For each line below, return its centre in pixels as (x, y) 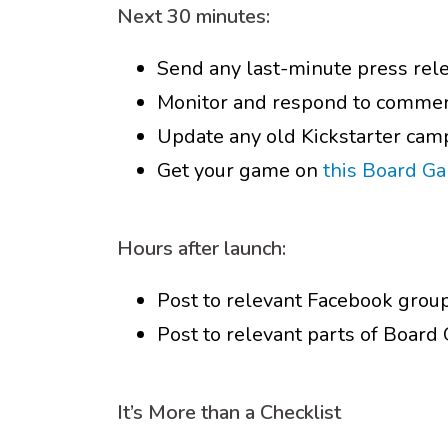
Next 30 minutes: (193, 16)
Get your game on (240, 170)
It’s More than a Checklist (229, 412)
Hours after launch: (201, 248)
